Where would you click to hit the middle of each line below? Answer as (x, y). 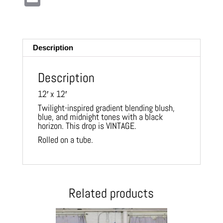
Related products (111, 194)
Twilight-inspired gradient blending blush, (106, 108)
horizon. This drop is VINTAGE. (87, 126)
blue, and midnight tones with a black (100, 117)
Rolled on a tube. (65, 140)
